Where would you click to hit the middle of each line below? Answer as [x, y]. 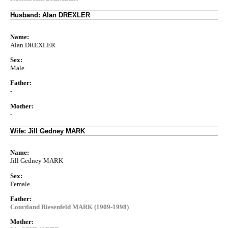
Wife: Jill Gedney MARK [48, 131]
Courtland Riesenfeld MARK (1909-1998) [69, 207]
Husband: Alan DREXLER [50, 15]
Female [20, 184]
